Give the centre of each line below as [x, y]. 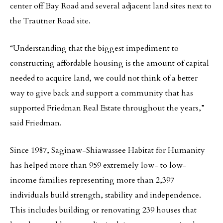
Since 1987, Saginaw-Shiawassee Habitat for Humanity [108, 151]
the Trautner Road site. [50, 21]
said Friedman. [36, 123]
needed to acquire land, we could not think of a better [104, 78]
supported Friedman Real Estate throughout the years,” [107, 108]
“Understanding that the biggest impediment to [94, 49]
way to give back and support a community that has [102, 93]
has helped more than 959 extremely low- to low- [98, 166]
